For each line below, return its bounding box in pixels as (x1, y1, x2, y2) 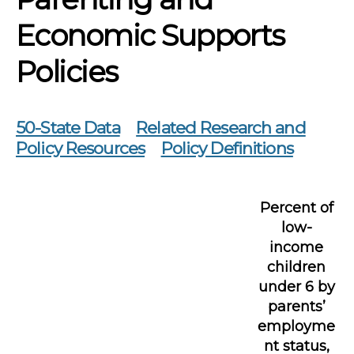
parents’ (267, 297, 326, 315)
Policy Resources (16, 137, 145, 158)
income (269, 238, 324, 256)
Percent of (259, 198, 333, 217)
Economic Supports (16, 17, 284, 53)
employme (258, 317, 336, 335)
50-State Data (16, 117, 120, 137)
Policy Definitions (160, 137, 293, 158)
